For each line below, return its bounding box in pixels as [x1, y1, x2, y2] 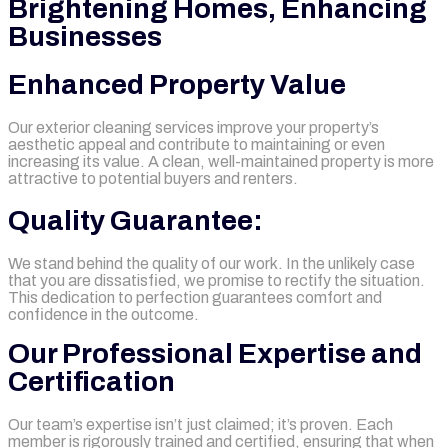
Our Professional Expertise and [8, 338, 422, 369]
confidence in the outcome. [8, 306, 199, 323]
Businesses [8, 21, 162, 52]
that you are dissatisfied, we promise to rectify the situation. [8, 272, 425, 289]
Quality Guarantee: [8, 205, 263, 236]
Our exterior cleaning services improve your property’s [8, 119, 379, 136]
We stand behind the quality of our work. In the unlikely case [8, 255, 415, 272]
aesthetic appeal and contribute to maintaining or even [8, 136, 385, 153]
